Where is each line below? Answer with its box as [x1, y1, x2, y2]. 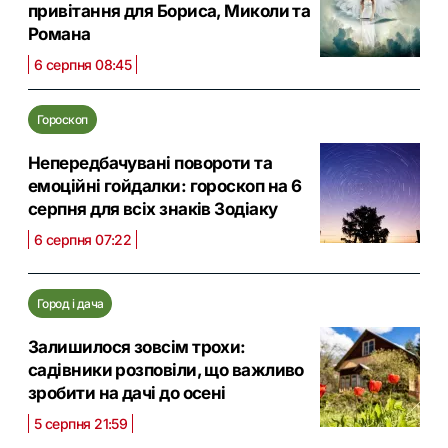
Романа [28, 24, 91, 44]
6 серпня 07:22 [34, 231, 132, 248]
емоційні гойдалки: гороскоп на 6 [28, 176, 302, 196]
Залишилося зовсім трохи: [28, 337, 246, 357]
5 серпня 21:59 [34, 415, 128, 432]
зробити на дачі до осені [28, 383, 226, 403]
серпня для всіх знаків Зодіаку [28, 199, 278, 219]
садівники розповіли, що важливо [28, 360, 304, 380]
